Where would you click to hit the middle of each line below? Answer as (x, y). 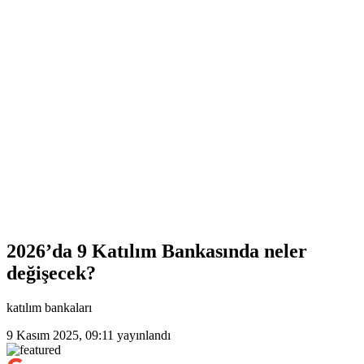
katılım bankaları (49, 307)
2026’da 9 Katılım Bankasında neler (157, 251)
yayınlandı (142, 335)
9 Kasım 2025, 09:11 (60, 335)
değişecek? (51, 273)
